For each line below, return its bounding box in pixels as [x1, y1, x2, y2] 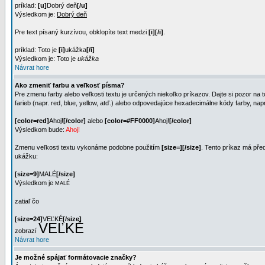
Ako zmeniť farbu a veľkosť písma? [15, 82, 125, 89]
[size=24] [15, 215, 43, 222]
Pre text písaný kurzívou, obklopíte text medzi [15, 28, 148, 35]
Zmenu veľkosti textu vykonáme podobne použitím [15, 144, 161, 151]
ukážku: [15, 153, 38, 160]
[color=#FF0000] [105, 117, 155, 124]
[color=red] [15, 117, 49, 124]
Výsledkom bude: [15, 126, 66, 133]
